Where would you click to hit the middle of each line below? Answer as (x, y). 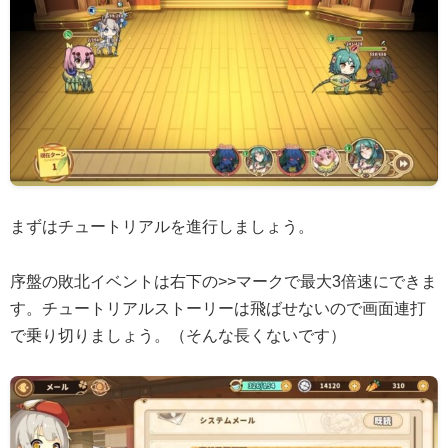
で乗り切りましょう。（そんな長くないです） (178, 335)
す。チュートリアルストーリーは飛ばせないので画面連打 (218, 308)
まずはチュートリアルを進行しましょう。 (162, 227)
